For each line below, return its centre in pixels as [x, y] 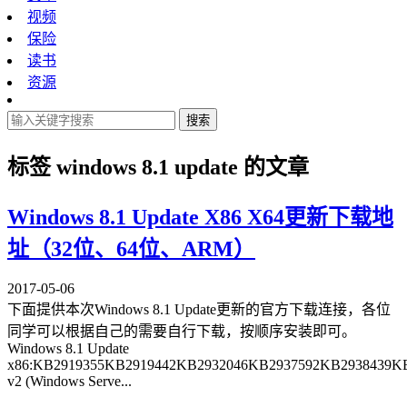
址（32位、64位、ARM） [131, 248]
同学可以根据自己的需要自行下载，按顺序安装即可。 [182, 331]
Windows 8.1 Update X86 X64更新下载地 [200, 217]
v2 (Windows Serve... [69, 381]
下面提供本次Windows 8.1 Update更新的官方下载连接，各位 [199, 309]
